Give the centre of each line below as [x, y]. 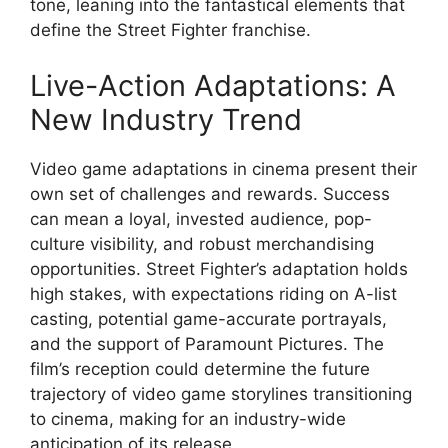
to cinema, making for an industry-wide [188, 418]
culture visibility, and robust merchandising [202, 243]
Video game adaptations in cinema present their [223, 168]
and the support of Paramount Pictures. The [207, 343]
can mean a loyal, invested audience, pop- [201, 218]
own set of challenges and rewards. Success [210, 193]
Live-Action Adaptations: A [213, 85]
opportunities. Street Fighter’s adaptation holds [219, 268]
